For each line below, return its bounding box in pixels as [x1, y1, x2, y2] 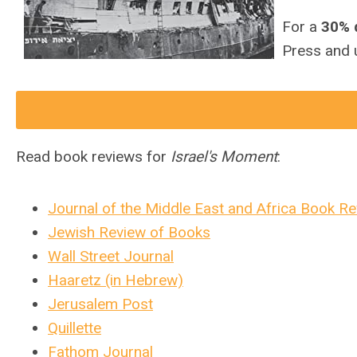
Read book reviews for [16, 147, 171, 166]
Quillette [48, 319, 101, 337]
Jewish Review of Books [48, 223, 210, 241]
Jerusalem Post [48, 295, 153, 313]
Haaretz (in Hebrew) [48, 271, 183, 289]
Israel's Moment [171, 147, 277, 166]
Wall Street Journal [48, 247, 174, 265]
